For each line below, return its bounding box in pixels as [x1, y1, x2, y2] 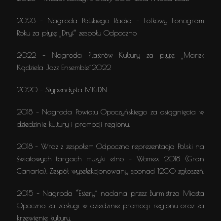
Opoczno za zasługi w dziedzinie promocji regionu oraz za [17, 201, 204, 210]
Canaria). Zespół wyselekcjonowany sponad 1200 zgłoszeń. [17, 167, 204, 175]
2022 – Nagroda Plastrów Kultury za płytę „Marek [17, 51, 204, 59]
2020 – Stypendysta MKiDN [17, 85, 107, 94]
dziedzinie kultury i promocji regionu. [17, 120, 130, 128]
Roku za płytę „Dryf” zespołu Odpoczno [17, 29, 137, 37]
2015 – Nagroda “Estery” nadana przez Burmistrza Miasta [17, 189, 204, 197]
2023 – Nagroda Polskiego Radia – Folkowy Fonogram [17, 16, 204, 25]
